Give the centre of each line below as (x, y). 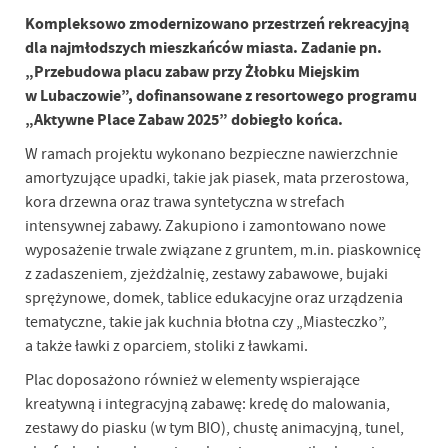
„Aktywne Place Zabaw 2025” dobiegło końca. (183, 119)
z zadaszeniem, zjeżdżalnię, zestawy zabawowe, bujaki (206, 274)
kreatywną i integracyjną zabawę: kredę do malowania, (207, 404)
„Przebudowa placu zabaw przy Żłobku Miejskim (192, 71)
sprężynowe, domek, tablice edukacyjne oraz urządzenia (213, 298)
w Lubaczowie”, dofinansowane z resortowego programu (220, 95)
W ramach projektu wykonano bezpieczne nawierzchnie (211, 154)
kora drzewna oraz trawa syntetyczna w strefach (184, 202)
